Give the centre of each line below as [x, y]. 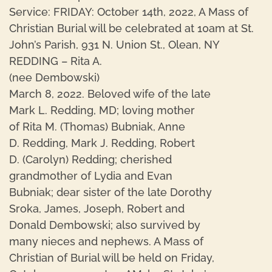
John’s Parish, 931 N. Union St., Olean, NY [114, 45]
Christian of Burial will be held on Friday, [112, 258]
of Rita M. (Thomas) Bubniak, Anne [97, 127]
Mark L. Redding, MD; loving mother [102, 110]
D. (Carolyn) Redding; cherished [90, 159]
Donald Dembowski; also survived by [105, 225]
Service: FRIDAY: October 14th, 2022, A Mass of [129, 12]
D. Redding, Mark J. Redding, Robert [102, 143]
